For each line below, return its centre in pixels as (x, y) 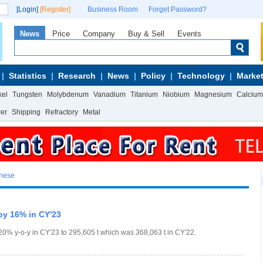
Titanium (144, 95)
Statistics (28, 76)
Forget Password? (178, 9)
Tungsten (27, 95)
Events (189, 34)
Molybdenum (68, 95)
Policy (153, 76)
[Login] (27, 9)
